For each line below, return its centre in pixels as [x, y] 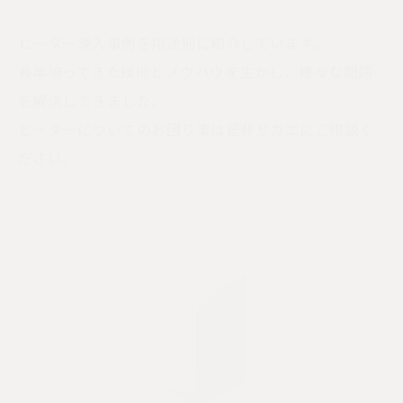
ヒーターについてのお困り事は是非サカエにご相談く [196, 103]
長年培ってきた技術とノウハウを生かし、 [159, 45]
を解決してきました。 [92, 74]
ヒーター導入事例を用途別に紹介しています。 [173, 16]
